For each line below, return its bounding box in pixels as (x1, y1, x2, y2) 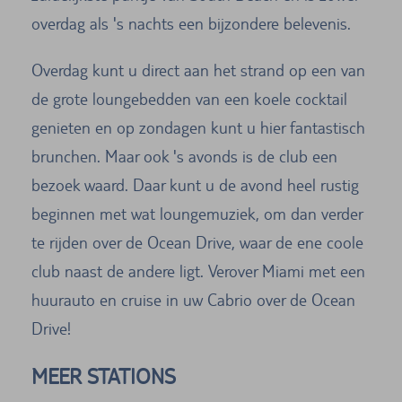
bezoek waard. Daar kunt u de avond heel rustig (31, 174, 359, 195)
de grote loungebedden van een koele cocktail (31, 88, 347, 109)
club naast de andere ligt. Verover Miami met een (31, 260, 365, 281)
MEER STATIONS (31, 363, 176, 389)
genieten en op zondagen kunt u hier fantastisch (31, 117, 365, 137)
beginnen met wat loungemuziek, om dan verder (31, 203, 363, 223)
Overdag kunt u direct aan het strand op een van (31, 59, 365, 80)
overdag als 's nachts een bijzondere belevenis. (31, 13, 351, 33)
